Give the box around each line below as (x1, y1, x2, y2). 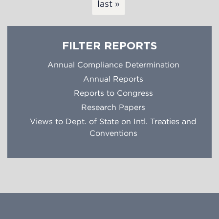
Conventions (89, 129, 137, 138)
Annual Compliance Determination (47, 60, 179, 69)
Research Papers (81, 103, 145, 112)
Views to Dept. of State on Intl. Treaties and (30, 117, 197, 126)
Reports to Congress (73, 88, 153, 98)
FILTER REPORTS (62, 42, 157, 52)
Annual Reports (83, 74, 143, 84)
